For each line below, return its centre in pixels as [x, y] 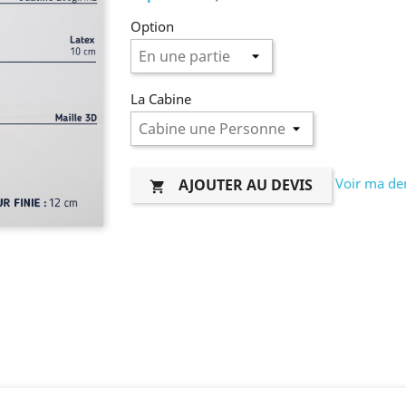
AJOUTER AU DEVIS [246, 185]
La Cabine [161, 99]
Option [152, 26]
